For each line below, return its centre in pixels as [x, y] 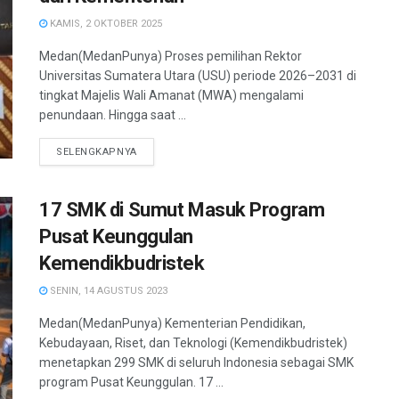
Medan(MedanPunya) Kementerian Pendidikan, [172, 323]
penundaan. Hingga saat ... [113, 115]
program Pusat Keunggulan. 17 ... [131, 382]
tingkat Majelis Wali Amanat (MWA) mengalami [171, 95]
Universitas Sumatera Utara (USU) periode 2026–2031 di [198, 76]
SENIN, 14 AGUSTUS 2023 [107, 291]
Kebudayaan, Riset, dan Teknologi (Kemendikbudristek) [193, 343]
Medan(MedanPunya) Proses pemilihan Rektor [171, 56]
